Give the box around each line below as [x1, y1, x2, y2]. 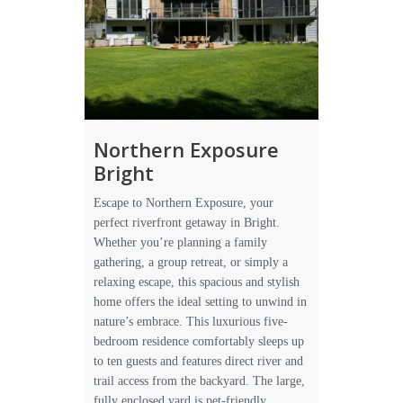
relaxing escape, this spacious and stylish [94, 275, 300, 289]
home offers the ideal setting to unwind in [94, 295, 307, 309]
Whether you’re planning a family [94, 236, 267, 249]
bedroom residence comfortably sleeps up [94, 335, 304, 348]
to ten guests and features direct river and [94, 354, 303, 368]
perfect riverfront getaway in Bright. [94, 216, 280, 229]
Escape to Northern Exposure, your [94, 196, 273, 210]
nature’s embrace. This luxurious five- [94, 315, 288, 328]
